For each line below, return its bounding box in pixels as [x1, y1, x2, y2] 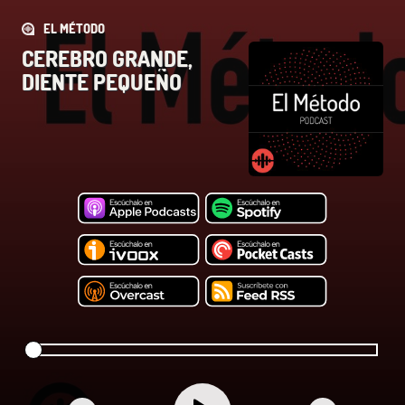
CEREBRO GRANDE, [22, 44, 193, 72]
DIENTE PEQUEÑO [22, 68, 182, 96]
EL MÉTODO [43, 21, 105, 36]
